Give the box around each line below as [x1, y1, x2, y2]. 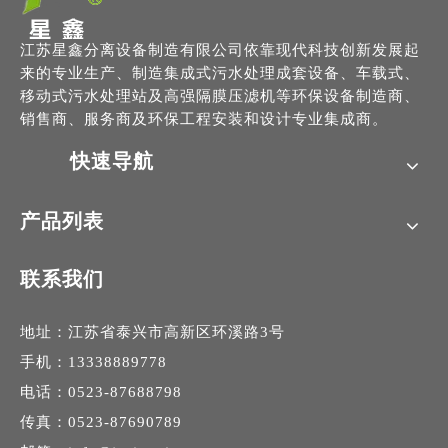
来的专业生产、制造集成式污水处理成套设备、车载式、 [20, 65, 420, 81]
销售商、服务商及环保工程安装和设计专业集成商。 [20, 111, 388, 127]
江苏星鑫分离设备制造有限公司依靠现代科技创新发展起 [20, 42, 420, 58]
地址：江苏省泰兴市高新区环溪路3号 [20, 324, 285, 340]
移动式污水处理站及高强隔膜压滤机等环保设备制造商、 [20, 88, 420, 104]
